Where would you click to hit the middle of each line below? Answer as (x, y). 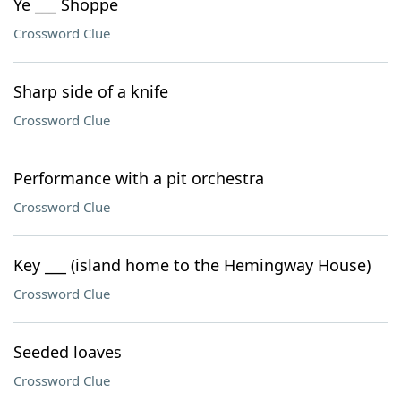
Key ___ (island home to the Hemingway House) (192, 265)
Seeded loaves (68, 352)
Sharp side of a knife (91, 91)
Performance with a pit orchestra (139, 178)
